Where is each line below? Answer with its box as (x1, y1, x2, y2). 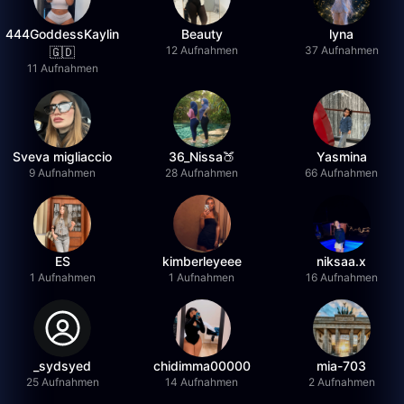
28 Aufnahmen (165, 166, 239, 179)
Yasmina (316, 149, 367, 164)
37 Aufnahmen (304, 43, 379, 57)
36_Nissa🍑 (168, 149, 235, 164)
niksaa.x (317, 253, 367, 269)
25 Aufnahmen (25, 375, 99, 389)
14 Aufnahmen (165, 375, 239, 389)
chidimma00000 (152, 358, 251, 373)
